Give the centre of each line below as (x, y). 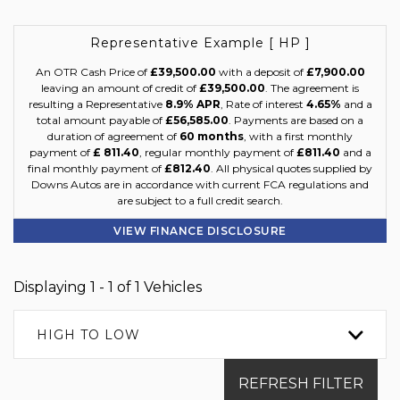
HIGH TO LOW (88, 335)
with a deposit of (261, 72)
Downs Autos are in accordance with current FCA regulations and (200, 184)
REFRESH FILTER (301, 383)
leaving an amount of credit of (120, 88)
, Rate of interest (263, 104)
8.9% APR (192, 104)
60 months (212, 136)
